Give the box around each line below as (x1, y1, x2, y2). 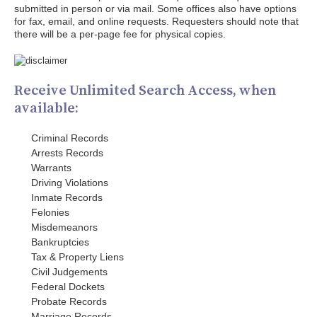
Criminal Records (31, 132, 108, 144)
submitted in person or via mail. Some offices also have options (14, 3, 296, 14)
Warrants (31, 162, 71, 173)
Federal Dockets (31, 281, 105, 292)
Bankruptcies (31, 236, 89, 248)
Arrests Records (31, 147, 103, 158)
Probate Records (31, 296, 107, 307)
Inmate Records (31, 192, 103, 203)
